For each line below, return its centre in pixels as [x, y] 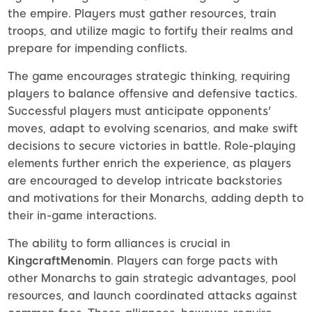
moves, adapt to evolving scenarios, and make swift [153, 129]
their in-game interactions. [82, 216]
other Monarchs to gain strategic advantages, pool [152, 279]
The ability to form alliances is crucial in [119, 244]
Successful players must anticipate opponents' [139, 111]
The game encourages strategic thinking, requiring [149, 77]
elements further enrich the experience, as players [149, 164]
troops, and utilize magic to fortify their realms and [150, 31]
